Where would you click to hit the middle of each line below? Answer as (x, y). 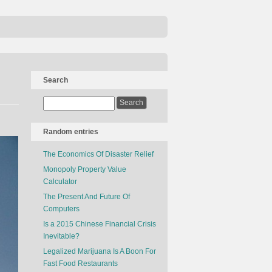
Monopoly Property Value (85, 169)
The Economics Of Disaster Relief (98, 154)
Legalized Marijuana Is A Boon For (100, 251)
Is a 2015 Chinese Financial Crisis (100, 224)
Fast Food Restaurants (80, 263)
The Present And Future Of (87, 197)
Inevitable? (61, 236)
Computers (61, 209)
